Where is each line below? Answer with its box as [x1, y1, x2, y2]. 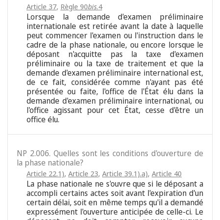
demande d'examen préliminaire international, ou [27, 95, 203, 107]
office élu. [27, 114, 59, 125]
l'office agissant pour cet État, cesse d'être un [27, 105, 203, 116]
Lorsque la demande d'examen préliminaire [27, 11, 203, 23]
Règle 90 [60, 1, 88, 12]
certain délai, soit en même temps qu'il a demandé [27, 197, 203, 208]
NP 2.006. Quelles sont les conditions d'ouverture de [17, 148, 203, 159]
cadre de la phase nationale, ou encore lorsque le [27, 39, 203, 51]
